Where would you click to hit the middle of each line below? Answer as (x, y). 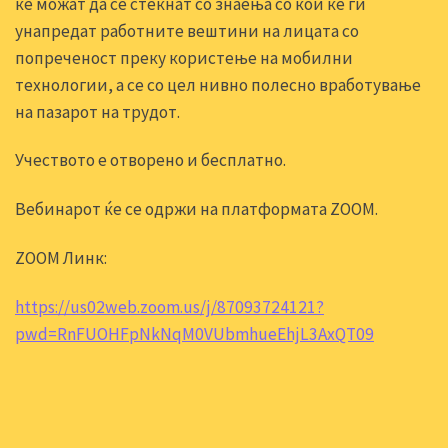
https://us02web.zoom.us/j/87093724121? (169, 306)
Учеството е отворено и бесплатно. (150, 160)
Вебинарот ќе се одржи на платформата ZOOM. (196, 209)
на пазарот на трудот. (97, 111)
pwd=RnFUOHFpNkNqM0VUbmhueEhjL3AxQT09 (194, 333)
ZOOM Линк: (61, 257)
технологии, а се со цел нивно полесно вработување (218, 84)
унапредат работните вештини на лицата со (187, 30)
